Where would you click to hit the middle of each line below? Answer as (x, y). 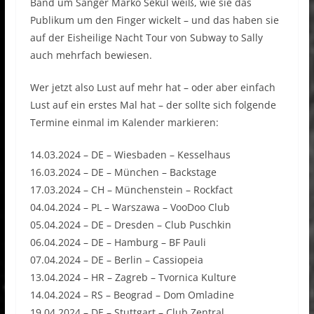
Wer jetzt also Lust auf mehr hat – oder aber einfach (152, 88)
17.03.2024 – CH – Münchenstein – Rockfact (131, 190)
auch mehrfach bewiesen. (91, 55)
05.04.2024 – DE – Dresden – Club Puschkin (130, 225)
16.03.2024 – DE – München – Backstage (123, 172)
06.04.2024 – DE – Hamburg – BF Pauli (118, 243)
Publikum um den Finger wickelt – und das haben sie (154, 20)
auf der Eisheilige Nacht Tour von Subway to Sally (146, 38)
